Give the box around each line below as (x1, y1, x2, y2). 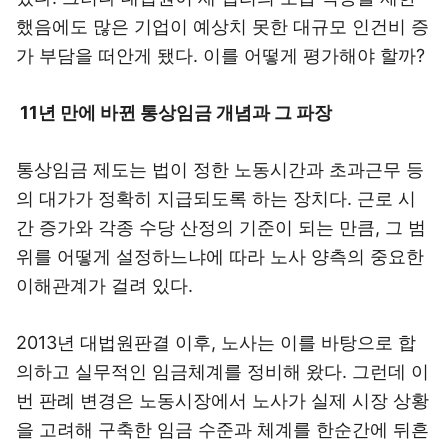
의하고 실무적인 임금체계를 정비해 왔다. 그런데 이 (16, 361, 429, 382)
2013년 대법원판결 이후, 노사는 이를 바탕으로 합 (16, 332, 416, 353)
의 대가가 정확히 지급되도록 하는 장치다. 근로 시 (16, 188, 416, 209)
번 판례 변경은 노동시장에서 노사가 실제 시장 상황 (16, 390, 429, 411)
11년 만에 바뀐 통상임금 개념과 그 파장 (16, 102, 332, 123)
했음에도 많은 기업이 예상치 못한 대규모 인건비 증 (16, 16, 429, 37)
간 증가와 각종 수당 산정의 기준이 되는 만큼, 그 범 (16, 217, 426, 238)
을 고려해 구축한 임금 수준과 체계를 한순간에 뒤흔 (16, 419, 429, 440)
